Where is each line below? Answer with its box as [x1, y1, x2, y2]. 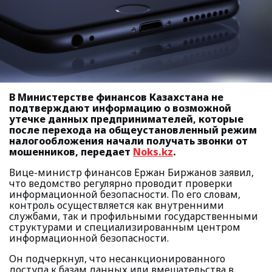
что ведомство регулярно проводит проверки [9, 177, 233, 190]
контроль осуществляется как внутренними [9, 199, 224, 212]
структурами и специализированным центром [9, 220, 240, 234]
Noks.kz [133, 145, 173, 158]
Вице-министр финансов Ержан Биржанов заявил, [9, 166, 254, 179]
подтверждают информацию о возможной [9, 101, 231, 115]
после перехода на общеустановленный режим [9, 123, 257, 137]
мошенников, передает [9, 145, 133, 158]
